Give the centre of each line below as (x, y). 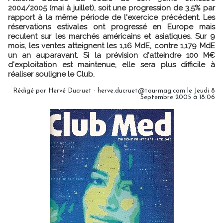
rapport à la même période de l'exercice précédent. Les (111, 17)
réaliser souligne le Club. (51, 74)
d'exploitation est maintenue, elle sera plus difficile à (111, 65)
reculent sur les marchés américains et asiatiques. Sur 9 (111, 36)
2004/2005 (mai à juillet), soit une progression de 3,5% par (111, 8)
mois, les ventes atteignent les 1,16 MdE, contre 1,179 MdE (111, 46)
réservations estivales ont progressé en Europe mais (111, 27)
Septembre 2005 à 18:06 (178, 97)
